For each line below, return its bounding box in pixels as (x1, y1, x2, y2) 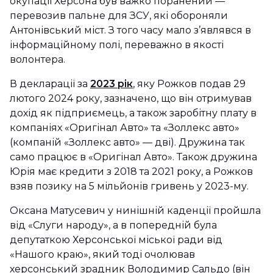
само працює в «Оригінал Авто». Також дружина (10, 151, 257, 163)
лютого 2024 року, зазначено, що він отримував (10, 93, 252, 104)
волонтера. (10, 54, 65, 65)
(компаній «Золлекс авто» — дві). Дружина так (10, 136, 245, 148)
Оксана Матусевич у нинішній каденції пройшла (10, 205, 261, 216)
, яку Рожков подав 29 (133, 78, 246, 90)
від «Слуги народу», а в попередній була (10, 219, 217, 231)
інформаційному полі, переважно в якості (10, 39, 224, 51)
